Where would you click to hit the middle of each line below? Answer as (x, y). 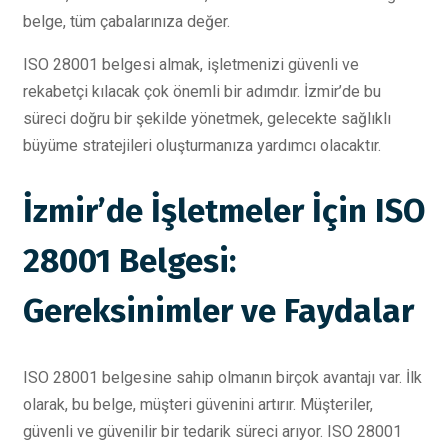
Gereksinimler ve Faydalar (218, 311)
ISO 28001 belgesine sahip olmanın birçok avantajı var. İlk (222, 377)
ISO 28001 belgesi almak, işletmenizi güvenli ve (191, 64)
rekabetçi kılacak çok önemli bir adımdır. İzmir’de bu (202, 91)
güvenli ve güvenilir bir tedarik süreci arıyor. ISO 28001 (212, 431)
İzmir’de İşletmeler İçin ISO (224, 211)
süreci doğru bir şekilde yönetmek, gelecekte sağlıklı (207, 118)
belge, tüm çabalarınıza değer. (126, 21)
